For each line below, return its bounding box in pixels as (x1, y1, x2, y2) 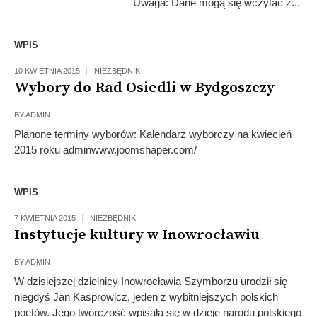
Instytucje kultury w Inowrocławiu (14, 226, 260, 244)
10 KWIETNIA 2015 (14, 67, 80, 75)
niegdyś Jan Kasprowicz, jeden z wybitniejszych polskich (14, 291, 278, 303)
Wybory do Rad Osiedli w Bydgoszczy (14, 79, 275, 97)
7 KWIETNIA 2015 (14, 214, 76, 222)
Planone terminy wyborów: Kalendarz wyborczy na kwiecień (14, 128, 292, 140)
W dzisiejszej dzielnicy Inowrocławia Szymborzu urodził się (14, 275, 287, 287)
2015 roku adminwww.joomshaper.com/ (14, 144, 197, 156)
